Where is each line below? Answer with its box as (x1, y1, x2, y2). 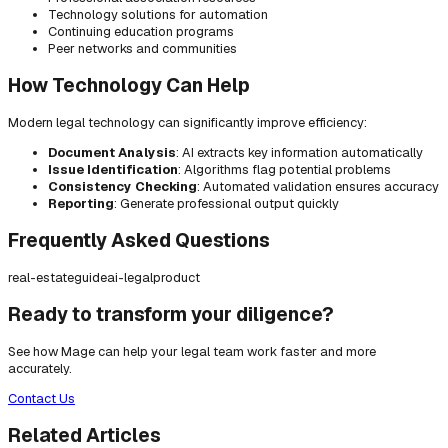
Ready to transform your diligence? (8, 301, 334, 327)
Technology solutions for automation (48, 6, 268, 24)
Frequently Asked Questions (8, 228, 270, 254)
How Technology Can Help (8, 73, 250, 99)
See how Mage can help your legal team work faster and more (8, 342, 376, 360)
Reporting (48, 195, 114, 213)
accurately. (8, 359, 72, 377)
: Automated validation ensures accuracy (197, 178, 439, 196)
